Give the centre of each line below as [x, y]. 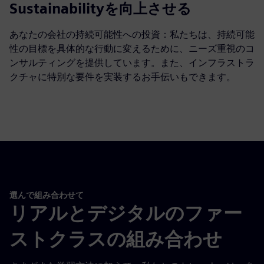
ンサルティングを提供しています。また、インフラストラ [132, 62]
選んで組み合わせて [47, 194]
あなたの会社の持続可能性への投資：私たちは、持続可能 [132, 34]
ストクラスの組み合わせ [116, 239]
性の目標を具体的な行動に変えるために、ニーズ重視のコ [132, 48]
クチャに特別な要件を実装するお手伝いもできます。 [123, 77]
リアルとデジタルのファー [126, 213]
